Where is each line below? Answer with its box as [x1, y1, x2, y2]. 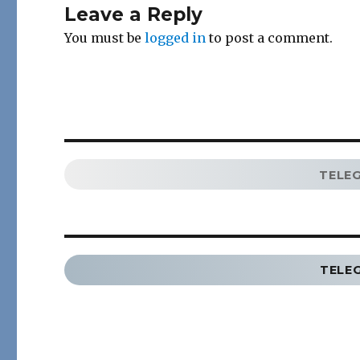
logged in [145, 30, 207, 47]
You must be [64, 30, 145, 47]
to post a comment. [206, 30, 333, 47]
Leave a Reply [64, 3, 203, 27]
